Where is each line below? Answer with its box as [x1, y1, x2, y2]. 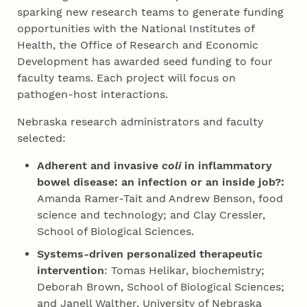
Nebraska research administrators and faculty [17, 115, 264, 129]
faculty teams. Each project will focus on [17, 71, 236, 85]
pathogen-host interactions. [17, 88, 169, 101]
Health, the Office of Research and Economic [17, 38, 259, 52]
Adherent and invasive [36, 159, 162, 173]
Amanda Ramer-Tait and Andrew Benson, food [36, 192, 283, 206]
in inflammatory [180, 159, 272, 173]
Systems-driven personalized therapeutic [36, 247, 262, 261]
